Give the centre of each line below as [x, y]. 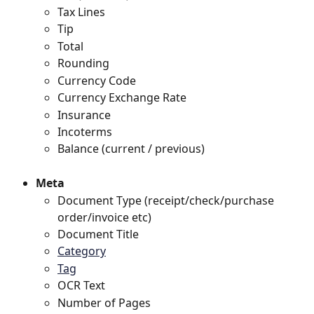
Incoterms [86, 132]
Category [82, 251]
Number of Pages [104, 302]
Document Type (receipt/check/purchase [167, 200]
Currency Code [97, 80]
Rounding [83, 63]
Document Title [98, 234]
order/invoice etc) [104, 217]
